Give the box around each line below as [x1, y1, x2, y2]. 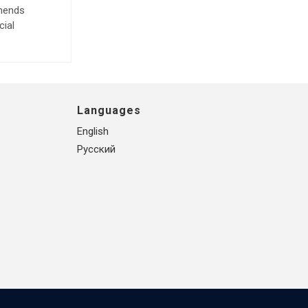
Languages [77, 103, 141, 117]
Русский [77, 142, 115, 155]
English [77, 124, 109, 137]
